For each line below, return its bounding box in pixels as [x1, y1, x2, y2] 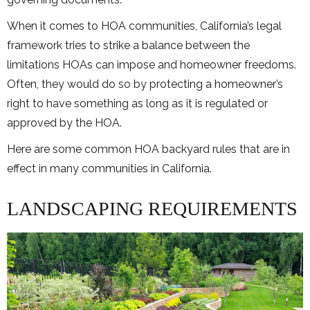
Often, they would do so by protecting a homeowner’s [7, 77, 283, 91]
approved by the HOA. [7, 116, 125, 129]
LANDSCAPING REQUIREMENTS [7, 197, 298, 219]
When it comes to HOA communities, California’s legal [7, 19, 282, 33]
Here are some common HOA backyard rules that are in [7, 142, 290, 156]
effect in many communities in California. [7, 161, 212, 175]
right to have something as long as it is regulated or [7, 96, 268, 110]
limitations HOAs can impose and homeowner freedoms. [7, 57, 296, 71]
